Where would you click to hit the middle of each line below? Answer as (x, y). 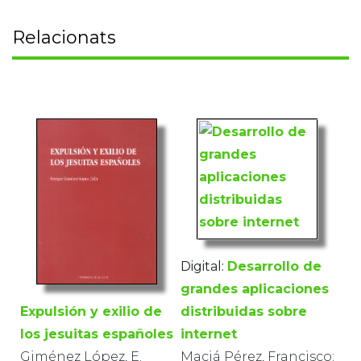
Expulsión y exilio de (91, 311)
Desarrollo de (274, 266)
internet (209, 334)
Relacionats (64, 37)
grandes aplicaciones (255, 288)
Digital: (202, 266)
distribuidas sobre (244, 311)
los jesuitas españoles (97, 334)
